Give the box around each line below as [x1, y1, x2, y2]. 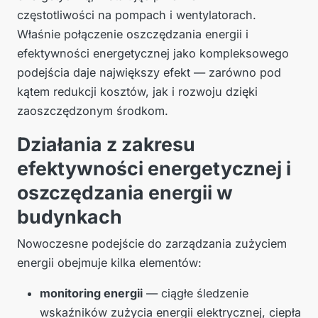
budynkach [17, 205, 122, 229]
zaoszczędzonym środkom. [17, 104, 168, 119]
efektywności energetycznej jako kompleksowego [17, 46, 289, 61]
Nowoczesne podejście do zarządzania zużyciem [17, 236, 287, 251]
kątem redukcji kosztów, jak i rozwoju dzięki [17, 84, 258, 99]
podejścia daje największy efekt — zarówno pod [17, 65, 281, 80]
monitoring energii [40, 286, 143, 301]
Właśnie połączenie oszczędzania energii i [17, 27, 248, 42]
